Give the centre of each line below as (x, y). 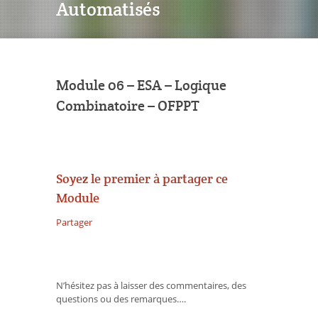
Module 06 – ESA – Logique (141, 86)
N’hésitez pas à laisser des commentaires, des (151, 286)
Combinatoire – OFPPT (128, 106)
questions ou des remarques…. (121, 299)
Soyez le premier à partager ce (142, 178)
